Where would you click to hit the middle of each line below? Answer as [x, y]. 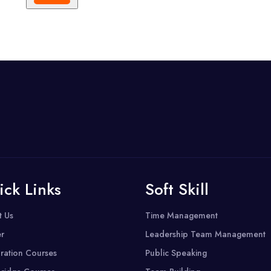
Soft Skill [177, 190]
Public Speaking [176, 253]
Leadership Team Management [206, 234]
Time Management [182, 216]
